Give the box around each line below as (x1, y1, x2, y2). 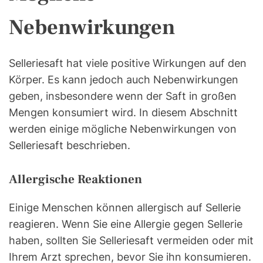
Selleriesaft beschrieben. (9, 139, 130, 152)
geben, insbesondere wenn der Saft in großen (9, 90, 237, 103)
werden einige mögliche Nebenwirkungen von (9, 123, 237, 136)
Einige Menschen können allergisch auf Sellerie (9, 201, 241, 214)
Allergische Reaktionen (9, 171, 142, 188)
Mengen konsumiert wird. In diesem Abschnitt (9, 106, 238, 119)
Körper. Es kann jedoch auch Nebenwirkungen (9, 73, 238, 86)
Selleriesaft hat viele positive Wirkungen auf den (9, 57, 247, 70)
